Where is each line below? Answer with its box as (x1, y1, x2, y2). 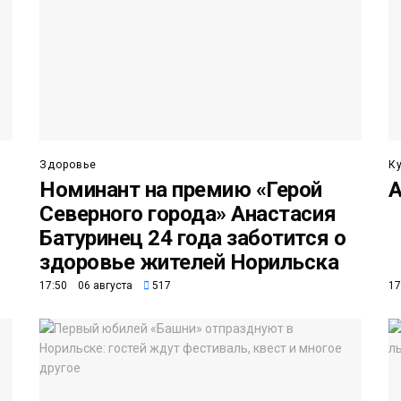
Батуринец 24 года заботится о (39, 226, 346, 252)
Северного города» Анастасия (39, 201, 337, 227)
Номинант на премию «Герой (39, 177, 323, 203)
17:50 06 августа (39, 279, 132, 293)
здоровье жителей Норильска (39, 250, 339, 276)
